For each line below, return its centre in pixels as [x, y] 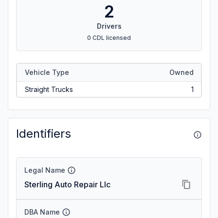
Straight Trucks [49, 89]
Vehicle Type [47, 72]
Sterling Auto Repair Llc [67, 184]
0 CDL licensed [109, 38]
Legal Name [45, 170]
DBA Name [42, 212]
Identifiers [44, 134]
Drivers [109, 26]
